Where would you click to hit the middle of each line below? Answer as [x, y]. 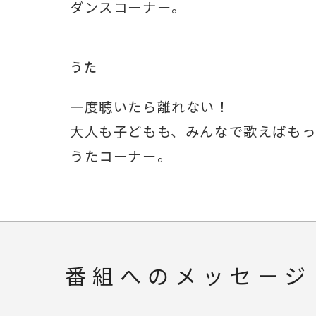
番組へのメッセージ [188, 277]
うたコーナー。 [121, 157]
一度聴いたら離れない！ [150, 107]
